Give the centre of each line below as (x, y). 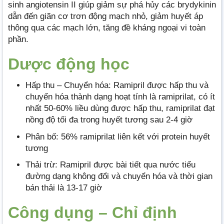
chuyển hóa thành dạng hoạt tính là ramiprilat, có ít (120, 97)
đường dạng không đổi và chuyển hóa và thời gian (119, 176)
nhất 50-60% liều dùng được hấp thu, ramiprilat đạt (120, 108)
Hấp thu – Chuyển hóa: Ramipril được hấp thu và (117, 85)
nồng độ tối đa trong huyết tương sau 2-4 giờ (109, 120)
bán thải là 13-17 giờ (64, 187)
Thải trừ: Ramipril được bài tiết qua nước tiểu (110, 164)
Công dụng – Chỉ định (92, 212)
